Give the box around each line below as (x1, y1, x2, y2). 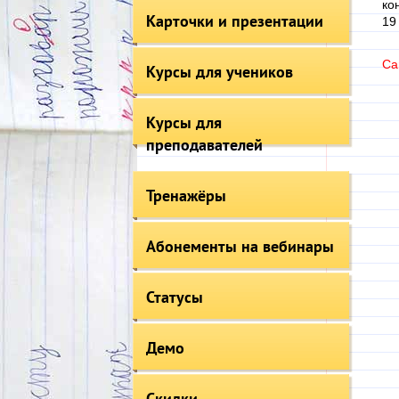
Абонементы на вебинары (145, 236, 334, 256)
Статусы (145, 287, 203, 307)
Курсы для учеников (145, 61, 293, 82)
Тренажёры (145, 185, 226, 206)
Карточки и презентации (145, 11, 323, 31)
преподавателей (145, 134, 263, 155)
